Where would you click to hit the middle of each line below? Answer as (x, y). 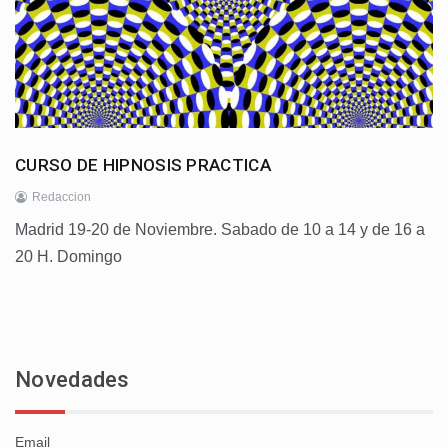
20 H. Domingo (68, 257)
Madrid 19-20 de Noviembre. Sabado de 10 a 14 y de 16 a (220, 230)
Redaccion (61, 197)
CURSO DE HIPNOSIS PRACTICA (143, 165)
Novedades (72, 380)
